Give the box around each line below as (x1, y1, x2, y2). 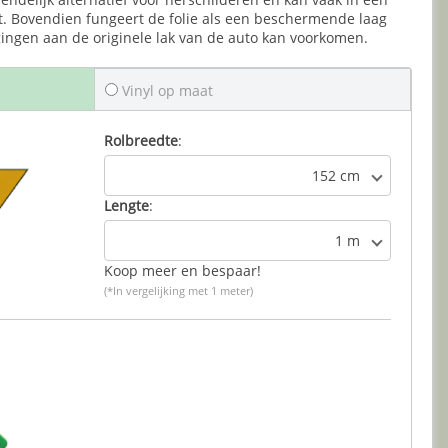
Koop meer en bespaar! (104, 261, 261, 281)
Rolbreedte (104, 131, 178, 151)
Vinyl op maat (118, 81, 213, 101)
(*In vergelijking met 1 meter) (104, 283, 253, 299)
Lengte (104, 196, 149, 216)
